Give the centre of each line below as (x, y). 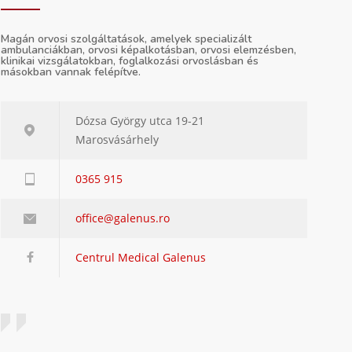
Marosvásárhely (117, 140)
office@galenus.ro (123, 218)
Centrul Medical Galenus (141, 258)
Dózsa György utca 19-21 (140, 121)
